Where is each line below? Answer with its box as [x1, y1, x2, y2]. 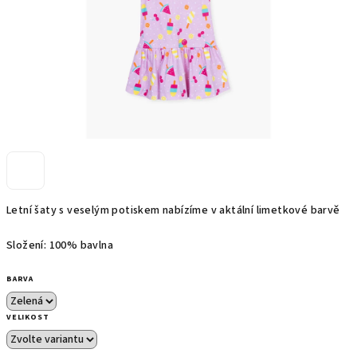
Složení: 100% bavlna [6, 237, 113, 253]
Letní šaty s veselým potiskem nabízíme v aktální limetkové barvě [6, 202, 340, 218]
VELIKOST [6, 312, 49, 323]
